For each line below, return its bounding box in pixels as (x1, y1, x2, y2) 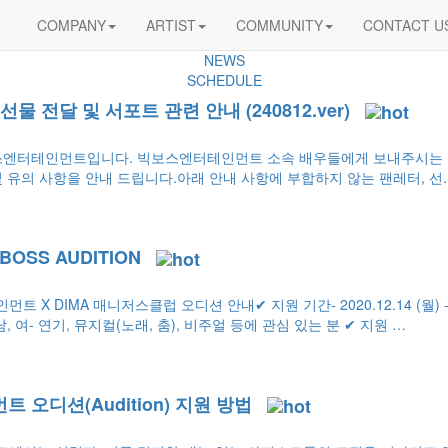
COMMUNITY (236, 15, 324, 35)
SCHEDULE (186, 70, 262, 90)
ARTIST (146, 15, 197, 35)
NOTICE (198, 30, 250, 50)
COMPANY (37, 15, 107, 35)
